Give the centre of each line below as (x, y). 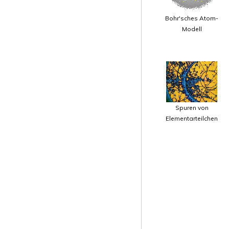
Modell (192, 29)
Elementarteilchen (192, 118)
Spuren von (192, 108)
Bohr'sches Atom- (192, 18)
